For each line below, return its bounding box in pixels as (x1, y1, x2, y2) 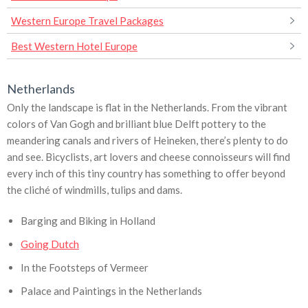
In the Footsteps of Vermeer (21, 261, 148, 274)
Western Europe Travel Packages (11, 14, 164, 27)
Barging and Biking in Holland (21, 214, 155, 227)
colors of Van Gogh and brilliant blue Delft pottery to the (7, 117, 266, 130)
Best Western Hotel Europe (11, 39, 137, 52)
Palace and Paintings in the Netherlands (21, 284, 202, 297)
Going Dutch (21, 237, 79, 250)
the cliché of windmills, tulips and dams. (7, 183, 182, 196)
